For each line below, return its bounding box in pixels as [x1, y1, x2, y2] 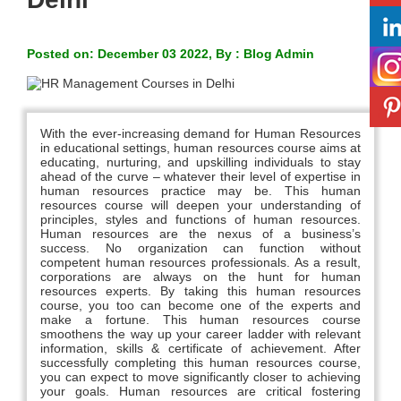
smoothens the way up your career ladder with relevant [40, 327, 361, 342]
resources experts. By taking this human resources [40, 284, 361, 299]
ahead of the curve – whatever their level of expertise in [40, 169, 361, 184]
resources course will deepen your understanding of [40, 198, 361, 213]
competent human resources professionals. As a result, [40, 255, 361, 270]
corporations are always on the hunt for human [40, 269, 361, 285]
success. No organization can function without [40, 241, 361, 256]
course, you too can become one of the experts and [40, 298, 361, 313]
